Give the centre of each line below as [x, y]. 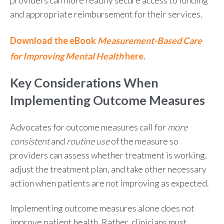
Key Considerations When [84, 82]
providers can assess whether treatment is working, [108, 155]
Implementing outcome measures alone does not [102, 208]
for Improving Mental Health [67, 56]
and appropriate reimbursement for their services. [106, 14]
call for [153, 127]
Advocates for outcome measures [75, 127]
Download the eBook [54, 40]
